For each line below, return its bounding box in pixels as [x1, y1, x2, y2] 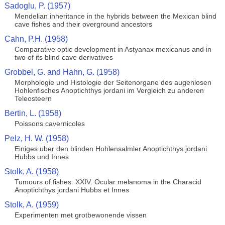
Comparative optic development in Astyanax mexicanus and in [14, 45, 211, 53]
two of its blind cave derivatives [14, 53, 113, 61]
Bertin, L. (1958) [4, 109, 61, 118]
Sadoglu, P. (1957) [4, 2, 70, 10]
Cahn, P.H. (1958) [4, 35, 68, 43]
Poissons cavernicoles [14, 120, 85, 128]
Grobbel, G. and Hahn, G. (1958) [4, 68, 120, 76]
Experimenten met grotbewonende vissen [14, 211, 147, 219]
